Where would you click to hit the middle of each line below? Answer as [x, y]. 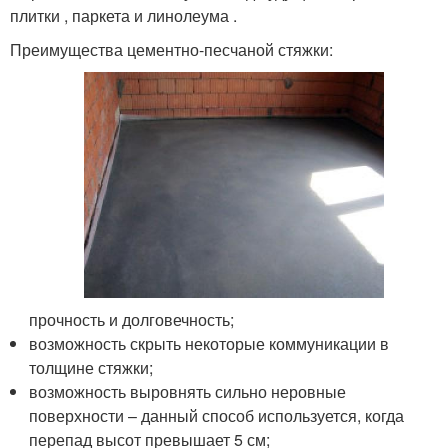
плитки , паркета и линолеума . [123, 16]
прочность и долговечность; [132, 319]
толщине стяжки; [91, 367]
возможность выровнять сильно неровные [188, 391]
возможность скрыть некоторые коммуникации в [209, 343]
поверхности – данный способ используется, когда [217, 415]
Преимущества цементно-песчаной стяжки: [171, 50]
